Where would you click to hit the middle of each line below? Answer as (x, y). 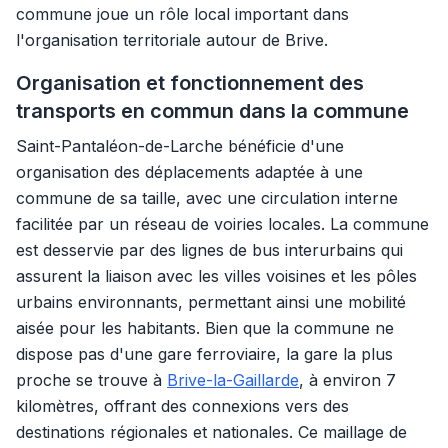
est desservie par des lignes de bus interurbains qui (209, 250)
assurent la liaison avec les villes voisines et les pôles (216, 276)
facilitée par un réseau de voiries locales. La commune (222, 224)
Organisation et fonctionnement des (190, 83)
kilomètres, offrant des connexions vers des (182, 406)
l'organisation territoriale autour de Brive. (172, 40)
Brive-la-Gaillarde (233, 380)
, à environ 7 (347, 380)
